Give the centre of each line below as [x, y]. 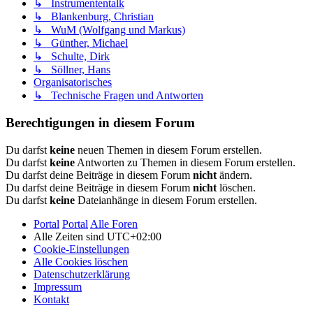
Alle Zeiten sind [70, 236]
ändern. [234, 175]
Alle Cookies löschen [81, 261]
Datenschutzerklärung [82, 274]
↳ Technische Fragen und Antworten [118, 96]
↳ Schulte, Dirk [72, 57]
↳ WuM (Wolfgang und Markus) [109, 30]
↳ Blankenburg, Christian [94, 17]
